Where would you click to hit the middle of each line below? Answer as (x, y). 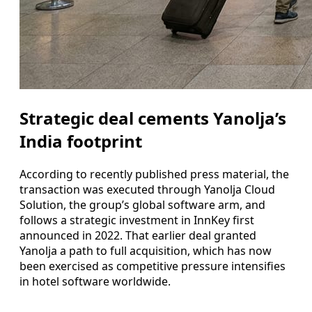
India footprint (81, 141)
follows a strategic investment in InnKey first (137, 220)
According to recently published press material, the (154, 174)
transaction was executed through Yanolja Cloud (147, 189)
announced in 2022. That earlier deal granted (138, 235)
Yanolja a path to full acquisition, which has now (146, 250)
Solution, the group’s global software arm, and (142, 204)
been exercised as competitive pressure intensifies (153, 266)
